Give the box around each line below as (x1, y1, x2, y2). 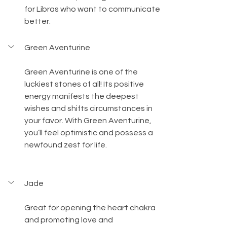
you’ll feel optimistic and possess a (24, 129, 155, 137)
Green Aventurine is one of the (24, 68, 139, 77)
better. (24, 17, 51, 26)
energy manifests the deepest (24, 92, 140, 101)
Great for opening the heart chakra (24, 204, 157, 212)
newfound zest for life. (24, 141, 108, 149)
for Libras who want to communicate (24, 5, 162, 14)
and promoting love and (24, 216, 115, 224)
